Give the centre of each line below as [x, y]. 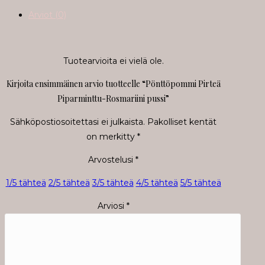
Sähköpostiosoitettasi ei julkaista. [78, 122]
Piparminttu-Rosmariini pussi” [114, 98]
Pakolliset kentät [182, 122]
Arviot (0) [47, 14]
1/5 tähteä [26, 182]
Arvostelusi [112, 159]
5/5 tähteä [201, 182]
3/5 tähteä [113, 182]
